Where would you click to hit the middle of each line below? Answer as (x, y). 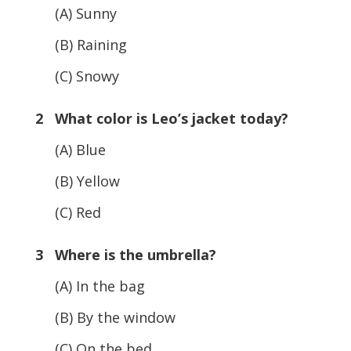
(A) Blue (70, 149)
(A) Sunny (76, 13)
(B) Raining (81, 44)
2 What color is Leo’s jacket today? (161, 118)
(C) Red (68, 212)
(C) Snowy (77, 76)
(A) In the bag (90, 286)
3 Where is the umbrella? (125, 254)
